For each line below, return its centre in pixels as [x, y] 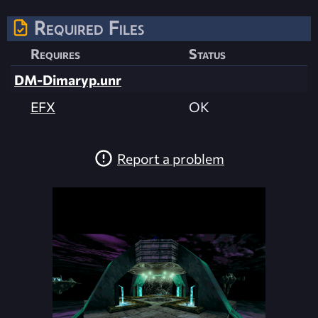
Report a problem [171, 158]
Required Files [89, 28]
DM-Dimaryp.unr [68, 80]
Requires [55, 54]
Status [207, 54]
